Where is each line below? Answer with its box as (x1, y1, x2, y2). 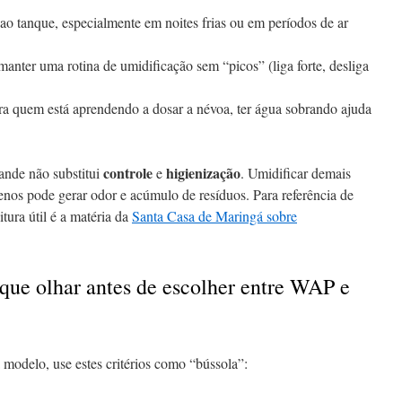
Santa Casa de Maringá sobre (132, 206, 297, 225)
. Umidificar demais (240, 163, 351, 182)
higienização (166, 162, 240, 183)
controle (103, 162, 153, 183)
